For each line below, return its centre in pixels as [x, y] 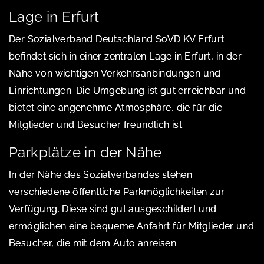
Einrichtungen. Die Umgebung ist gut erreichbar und [127, 90]
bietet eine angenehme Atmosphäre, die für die [115, 107]
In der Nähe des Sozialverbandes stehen [101, 174]
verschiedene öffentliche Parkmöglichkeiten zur [117, 192]
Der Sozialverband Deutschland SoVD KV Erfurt [117, 39]
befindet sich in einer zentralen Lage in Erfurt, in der [125, 56]
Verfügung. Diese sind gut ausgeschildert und [113, 209]
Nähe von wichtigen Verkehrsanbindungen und [115, 73]
